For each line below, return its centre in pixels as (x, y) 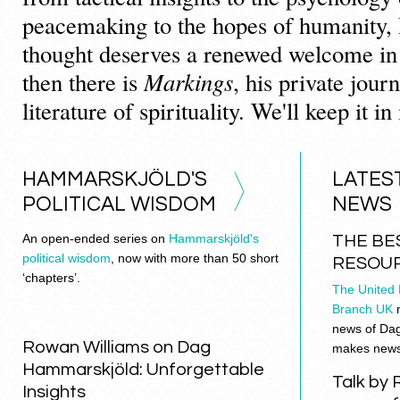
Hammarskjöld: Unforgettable (143, 370)
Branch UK (363, 309)
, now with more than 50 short (195, 258)
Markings (188, 82)
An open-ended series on (96, 238)
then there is (83, 82)
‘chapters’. (51, 278)
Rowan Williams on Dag (117, 347)
